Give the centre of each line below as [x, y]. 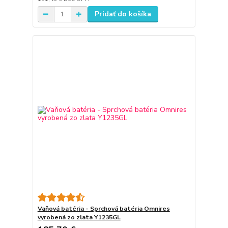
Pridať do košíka [123, 14]
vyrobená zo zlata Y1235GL [79, 217]
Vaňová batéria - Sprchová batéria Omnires [104, 208]
